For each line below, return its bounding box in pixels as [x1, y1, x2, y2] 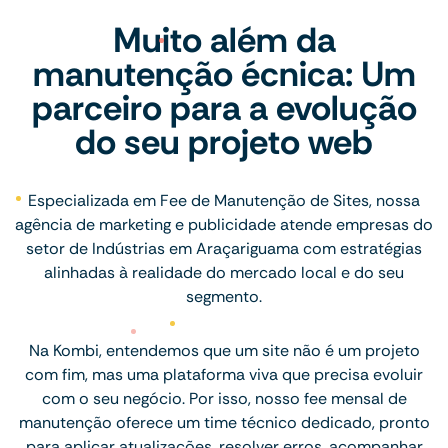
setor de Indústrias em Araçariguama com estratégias [26, 237, 422, 259]
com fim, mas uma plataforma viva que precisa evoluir [25, 363, 423, 385]
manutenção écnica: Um [32, 50, 416, 97]
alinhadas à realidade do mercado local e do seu [44, 261, 404, 283]
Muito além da [112, 16, 336, 63]
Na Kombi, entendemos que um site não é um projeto [28, 339, 420, 361]
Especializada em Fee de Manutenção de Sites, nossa [28, 189, 420, 211]
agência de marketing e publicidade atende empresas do [15, 213, 433, 235]
